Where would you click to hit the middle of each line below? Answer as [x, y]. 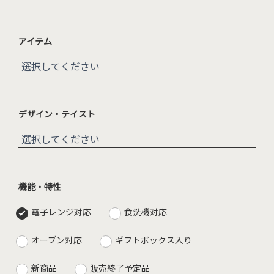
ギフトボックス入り [154, 239]
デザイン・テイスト [57, 113]
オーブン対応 [57, 239]
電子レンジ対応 [61, 211]
